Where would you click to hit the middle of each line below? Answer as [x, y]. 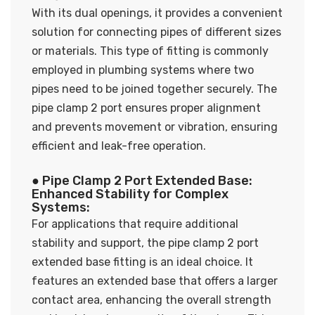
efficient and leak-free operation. [119, 146]
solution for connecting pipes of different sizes [156, 32]
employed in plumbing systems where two [143, 70]
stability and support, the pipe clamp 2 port [145, 243]
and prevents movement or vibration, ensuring [155, 127]
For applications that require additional [135, 224]
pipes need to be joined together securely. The [154, 89]
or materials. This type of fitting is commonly [150, 51]
